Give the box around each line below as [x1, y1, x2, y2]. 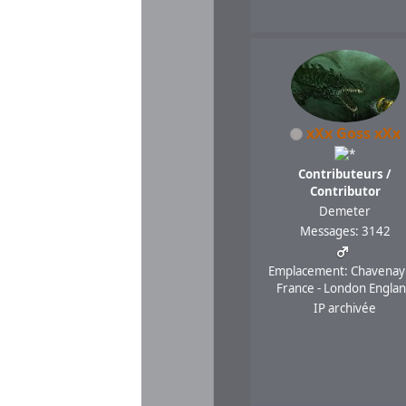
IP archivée [314, 299, 377, 316]
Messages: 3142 [299, 222, 391, 239]
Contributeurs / [298, 165, 392, 182]
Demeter [319, 202, 372, 219]
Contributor [309, 182, 381, 199]
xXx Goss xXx [305, 122, 401, 143]
